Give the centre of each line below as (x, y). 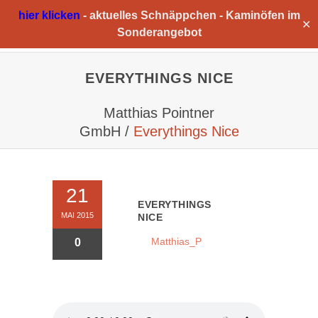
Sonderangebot (159, 32)
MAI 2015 (77, 215)
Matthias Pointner (159, 113)
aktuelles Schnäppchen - (156, 15)
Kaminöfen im (263, 15)
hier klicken (49, 15)
